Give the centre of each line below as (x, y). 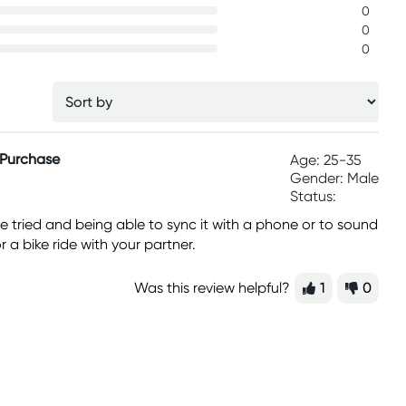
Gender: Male (334, 178)
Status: (313, 196)
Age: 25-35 (326, 160)
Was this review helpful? (213, 288)
